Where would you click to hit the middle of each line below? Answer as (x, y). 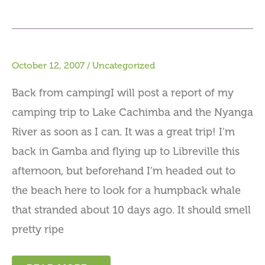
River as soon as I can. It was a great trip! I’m (123, 132)
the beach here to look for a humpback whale (126, 190)
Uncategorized (124, 66)
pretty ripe (38, 229)
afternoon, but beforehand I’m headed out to (124, 171)
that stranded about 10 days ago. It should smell (131, 210)
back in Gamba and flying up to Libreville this (126, 151)
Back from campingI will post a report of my (123, 93)
